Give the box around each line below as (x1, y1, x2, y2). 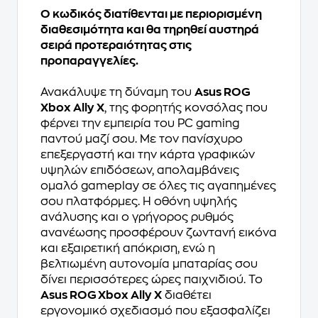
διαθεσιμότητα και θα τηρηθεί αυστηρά (40, 24, 259, 36)
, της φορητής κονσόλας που (104, 102, 268, 114)
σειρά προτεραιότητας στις (40, 40, 192, 52)
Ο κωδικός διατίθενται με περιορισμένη (40, 9, 262, 21)
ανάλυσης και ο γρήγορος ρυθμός (40, 212, 234, 224)
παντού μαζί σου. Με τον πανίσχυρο (40, 133, 243, 146)
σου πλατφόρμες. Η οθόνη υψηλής (40, 196, 237, 208)
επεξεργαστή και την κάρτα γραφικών (40, 149, 255, 161)
